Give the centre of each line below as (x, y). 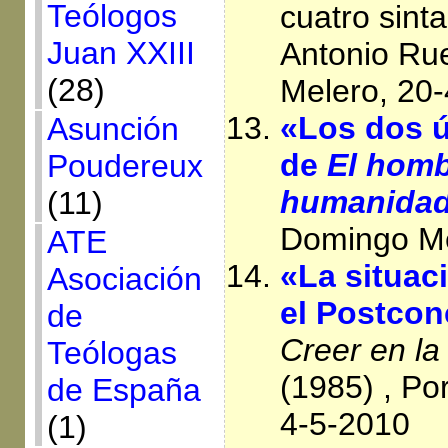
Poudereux (124, 166)
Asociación (124, 279)
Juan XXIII (120, 53)
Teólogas (111, 353)
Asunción (112, 129)
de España (123, 390)
